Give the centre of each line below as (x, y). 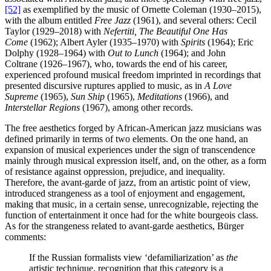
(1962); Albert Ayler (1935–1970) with (104, 42)
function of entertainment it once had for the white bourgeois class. (132, 215)
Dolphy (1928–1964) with (56, 53)
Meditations (160, 97)
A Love (218, 86)
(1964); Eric (230, 42)
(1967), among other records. (136, 108)
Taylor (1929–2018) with (54, 31)
